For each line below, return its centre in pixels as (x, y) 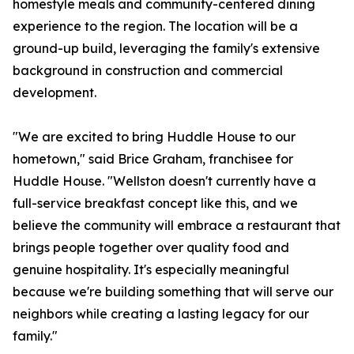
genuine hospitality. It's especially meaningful (151, 270)
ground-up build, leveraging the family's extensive (166, 49)
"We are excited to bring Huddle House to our (154, 137)
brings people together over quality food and (151, 248)
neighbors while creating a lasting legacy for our (161, 314)
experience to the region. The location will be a (155, 26)
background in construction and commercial (148, 71)
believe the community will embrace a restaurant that (177, 226)
